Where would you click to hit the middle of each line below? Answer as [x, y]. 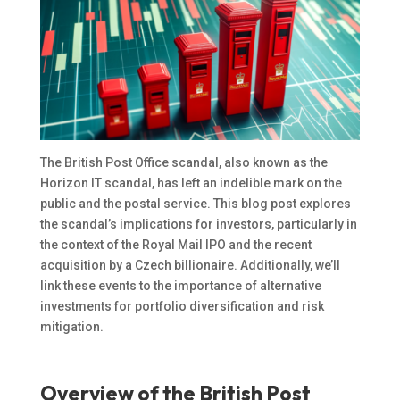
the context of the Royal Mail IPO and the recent [175, 245]
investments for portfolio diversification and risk [182, 307]
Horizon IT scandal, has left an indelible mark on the [191, 183]
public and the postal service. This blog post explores [195, 204]
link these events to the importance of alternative [180, 286]
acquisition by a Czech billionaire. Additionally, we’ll [190, 266]
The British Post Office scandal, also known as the [183, 163]
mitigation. [71, 327]
